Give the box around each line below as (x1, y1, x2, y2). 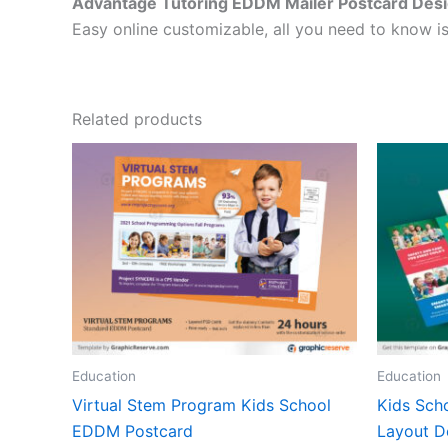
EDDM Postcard (72, 420, 193, 441)
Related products (72, 109, 202, 130)
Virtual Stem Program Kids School (72, 394, 331, 415)
